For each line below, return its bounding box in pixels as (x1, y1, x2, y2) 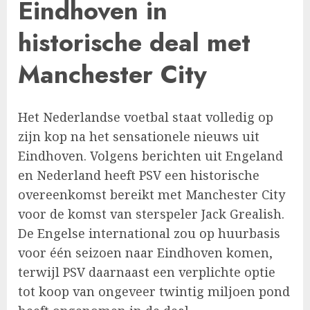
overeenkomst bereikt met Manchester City (18, 186, 285, 203)
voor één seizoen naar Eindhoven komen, (18, 244, 273, 262)
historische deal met (18, 24, 250, 62)
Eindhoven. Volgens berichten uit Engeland (18, 147, 283, 165)
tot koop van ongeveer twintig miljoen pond (18, 283, 290, 300)
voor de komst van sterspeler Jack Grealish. (18, 206, 284, 223)
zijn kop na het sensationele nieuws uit (18, 128, 259, 145)
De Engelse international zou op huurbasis (18, 225, 280, 242)
